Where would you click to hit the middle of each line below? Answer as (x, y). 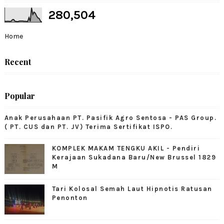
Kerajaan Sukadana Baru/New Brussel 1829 (134, 157)
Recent (17, 61)
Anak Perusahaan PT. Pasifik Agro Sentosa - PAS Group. (110, 117)
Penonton (70, 197)
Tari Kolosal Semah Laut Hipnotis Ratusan (132, 188)
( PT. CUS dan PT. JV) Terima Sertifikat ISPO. (88, 126)
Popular (19, 95)
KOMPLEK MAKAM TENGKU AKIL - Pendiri (126, 148)
